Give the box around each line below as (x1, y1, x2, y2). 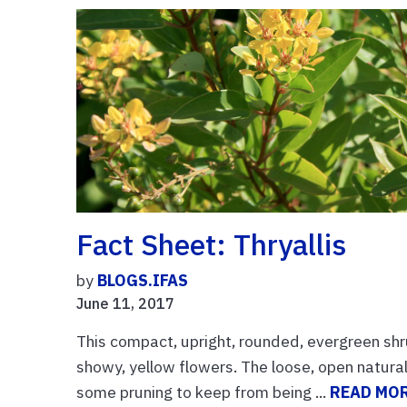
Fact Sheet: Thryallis (76, 224, 347, 263)
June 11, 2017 (76, 293, 175, 313)
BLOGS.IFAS (97, 269, 189, 291)
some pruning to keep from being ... (76, 381, 331, 402)
